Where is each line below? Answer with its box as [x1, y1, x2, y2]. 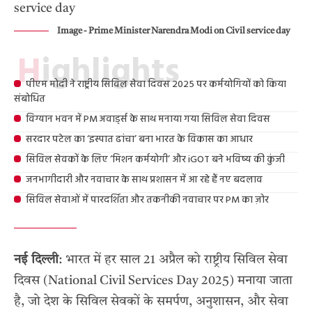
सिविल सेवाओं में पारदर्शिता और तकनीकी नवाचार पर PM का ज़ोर [25, 192, 269, 208]
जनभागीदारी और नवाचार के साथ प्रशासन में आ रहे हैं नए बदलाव [25, 172, 263, 188]
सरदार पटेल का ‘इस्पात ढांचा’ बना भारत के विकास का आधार [25, 132, 253, 148]
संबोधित [14, 91, 45, 107]
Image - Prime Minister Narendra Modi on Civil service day [57, 26, 290, 36]
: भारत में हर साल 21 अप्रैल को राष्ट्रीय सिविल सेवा [58, 253, 288, 266]
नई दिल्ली [14, 253, 58, 266]
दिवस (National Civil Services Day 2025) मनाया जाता [14, 274, 292, 287]
